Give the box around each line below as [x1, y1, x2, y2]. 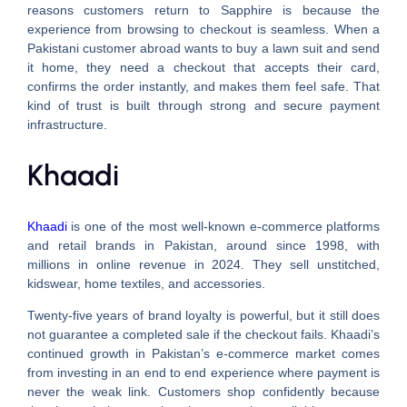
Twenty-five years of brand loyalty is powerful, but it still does [26, 308, 381, 323]
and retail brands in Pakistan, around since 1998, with [26, 238, 381, 253]
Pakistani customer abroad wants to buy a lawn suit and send [26, 40, 381, 55]
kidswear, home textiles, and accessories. [26, 276, 265, 292]
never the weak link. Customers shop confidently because [26, 384, 381, 400]
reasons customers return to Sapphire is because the [26, 2, 381, 17]
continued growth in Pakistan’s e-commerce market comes [26, 346, 381, 362]
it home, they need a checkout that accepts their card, [26, 59, 381, 74]
